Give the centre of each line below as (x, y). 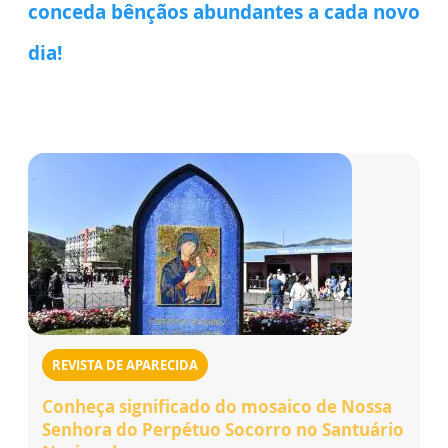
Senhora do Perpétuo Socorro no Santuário (223, 429)
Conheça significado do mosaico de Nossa (217, 406)
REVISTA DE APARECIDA (125, 364)
